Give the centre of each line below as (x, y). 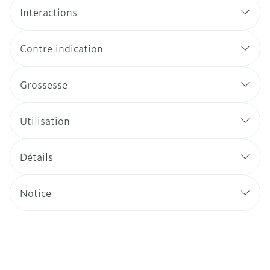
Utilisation (45, 121)
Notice (36, 193)
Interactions (49, 12)
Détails (36, 157)
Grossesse (44, 84)
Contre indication (61, 48)
